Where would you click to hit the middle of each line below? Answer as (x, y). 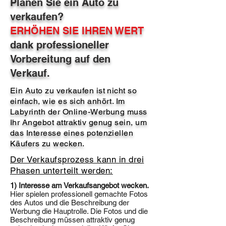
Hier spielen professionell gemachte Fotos (79, 194)
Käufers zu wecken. (47, 144)
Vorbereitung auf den (60, 59)
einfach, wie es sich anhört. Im (68, 101)
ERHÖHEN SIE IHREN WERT (77, 31)
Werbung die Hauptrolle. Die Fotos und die (79, 211)
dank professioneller (60, 45)
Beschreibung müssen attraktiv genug (72, 220)
